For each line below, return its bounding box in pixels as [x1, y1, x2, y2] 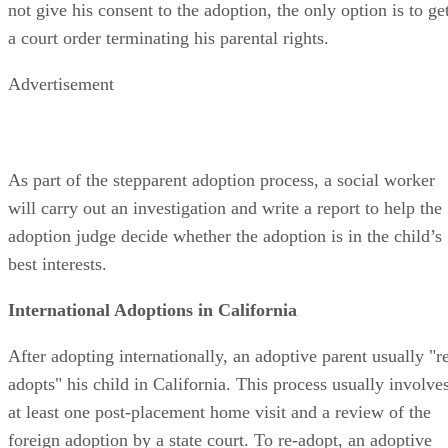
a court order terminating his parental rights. [8, 46, 329, 66]
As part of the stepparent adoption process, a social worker [8, 188, 435, 208]
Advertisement [8, 92, 114, 112]
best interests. [8, 272, 107, 292]
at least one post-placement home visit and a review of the [8, 420, 431, 440]
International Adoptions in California [8, 318, 297, 338]
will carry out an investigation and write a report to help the [8, 216, 442, 236]
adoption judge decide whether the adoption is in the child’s [8, 244, 442, 264]
